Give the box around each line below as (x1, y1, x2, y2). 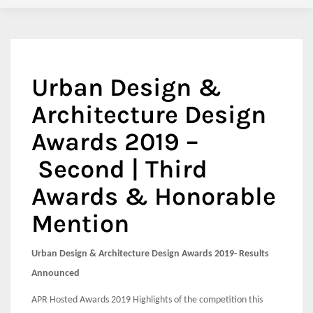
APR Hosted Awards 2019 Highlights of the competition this (31, 295, 263, 305)
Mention (31, 209, 129, 238)
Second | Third (31, 154, 208, 184)
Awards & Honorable (31, 182, 276, 211)
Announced (31, 268, 80, 279)
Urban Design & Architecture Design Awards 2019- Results (31, 249, 269, 259)
